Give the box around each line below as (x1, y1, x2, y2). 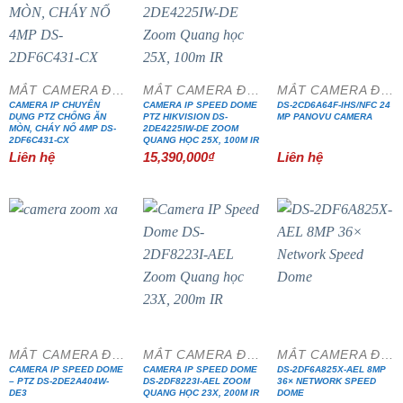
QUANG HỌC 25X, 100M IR (143, 135, 260, 146)
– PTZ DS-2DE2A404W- (8, 376, 109, 387)
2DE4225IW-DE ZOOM (143, 123, 239, 134)
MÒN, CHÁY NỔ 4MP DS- (8, 123, 116, 134)
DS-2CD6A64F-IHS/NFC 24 (277, 100, 391, 111)
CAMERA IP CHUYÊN (8, 100, 100, 111)
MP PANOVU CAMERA (277, 112, 373, 122)
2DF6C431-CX (8, 135, 69, 146)
